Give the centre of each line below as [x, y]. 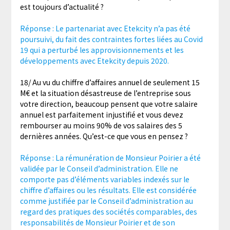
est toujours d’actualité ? [62, 7]
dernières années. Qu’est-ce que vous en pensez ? [104, 136]
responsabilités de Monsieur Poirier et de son [97, 223]
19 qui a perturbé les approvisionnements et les [102, 50]
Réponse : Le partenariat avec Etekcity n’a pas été [105, 28]
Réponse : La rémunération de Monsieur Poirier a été [110, 158]
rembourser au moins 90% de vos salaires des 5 [101, 126]
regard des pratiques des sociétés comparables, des [108, 212]
